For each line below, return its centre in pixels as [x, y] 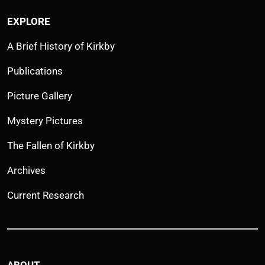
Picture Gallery [40, 96]
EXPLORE [29, 22]
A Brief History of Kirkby [61, 46]
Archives [26, 171]
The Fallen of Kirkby [51, 146]
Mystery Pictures [45, 121]
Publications [35, 71]
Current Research [46, 195]
